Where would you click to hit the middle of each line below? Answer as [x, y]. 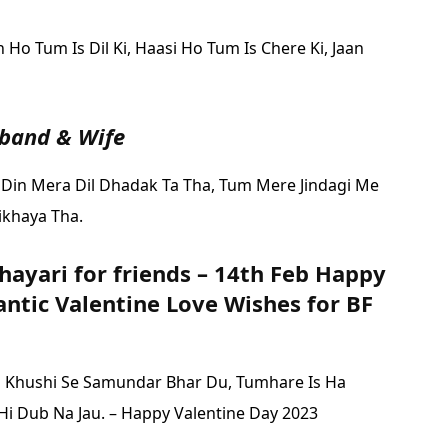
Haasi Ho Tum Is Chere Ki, [233, 47]
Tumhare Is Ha [291, 381]
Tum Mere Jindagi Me [299, 184]
